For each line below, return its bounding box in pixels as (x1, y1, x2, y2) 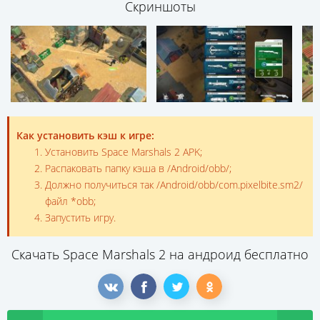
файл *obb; (45, 194, 96, 209)
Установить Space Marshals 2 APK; (45, 145, 202, 159)
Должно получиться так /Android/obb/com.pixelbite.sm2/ (45, 178, 303, 192)
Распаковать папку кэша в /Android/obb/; (45, 161, 231, 176)
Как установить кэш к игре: (16, 129, 154, 143)
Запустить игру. (45, 211, 116, 225)
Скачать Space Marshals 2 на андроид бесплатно (11, 246, 309, 264)
